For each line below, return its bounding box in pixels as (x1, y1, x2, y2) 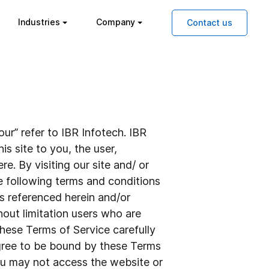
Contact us (187, 17, 232, 28)
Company (96, 17, 136, 28)
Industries (18, 17, 61, 28)
